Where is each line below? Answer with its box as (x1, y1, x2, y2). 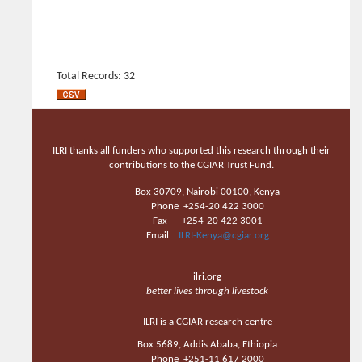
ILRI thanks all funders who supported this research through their (52, 145, 330, 157)
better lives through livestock (146, 286, 268, 297)
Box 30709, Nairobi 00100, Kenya (135, 187, 280, 198)
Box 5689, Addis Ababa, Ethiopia (137, 339, 277, 351)
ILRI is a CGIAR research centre (142, 317, 272, 328)
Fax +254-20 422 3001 (152, 216, 263, 227)
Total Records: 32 (57, 70, 135, 83)
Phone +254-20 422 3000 (150, 201, 264, 213)
